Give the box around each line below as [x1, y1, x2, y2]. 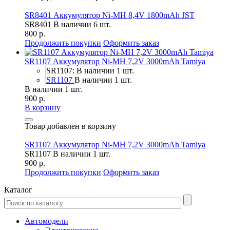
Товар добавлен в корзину [25, 121, 116, 130]
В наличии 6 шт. [53, 20, 111, 29]
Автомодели [25, 216, 68, 225]
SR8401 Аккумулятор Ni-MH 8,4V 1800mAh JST [25, 10, 195, 20]
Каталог [4, 185, 32, 194]
